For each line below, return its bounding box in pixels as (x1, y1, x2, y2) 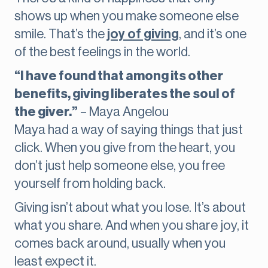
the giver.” (14, 105, 78, 119)
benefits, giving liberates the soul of (14, 87, 235, 101)
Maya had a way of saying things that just (14, 123, 243, 137)
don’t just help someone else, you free (14, 159, 225, 173)
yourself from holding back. (14, 177, 166, 191)
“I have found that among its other (14, 69, 223, 83)
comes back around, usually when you (14, 237, 226, 251)
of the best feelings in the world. (14, 45, 190, 59)
